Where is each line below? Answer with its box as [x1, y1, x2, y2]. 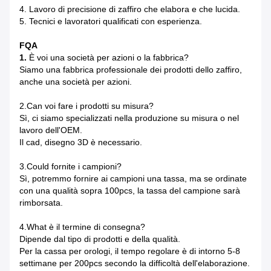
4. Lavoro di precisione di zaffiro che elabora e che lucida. [19, 4, 240, 15]
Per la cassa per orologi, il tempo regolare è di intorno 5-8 [19, 246, 240, 256]
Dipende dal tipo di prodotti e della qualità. [19, 234, 180, 244]
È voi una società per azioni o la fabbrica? [29, 53, 189, 63]
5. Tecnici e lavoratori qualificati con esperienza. [19, 16, 202, 27]
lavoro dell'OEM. [19, 125, 82, 135]
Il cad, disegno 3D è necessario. [19, 137, 142, 148]
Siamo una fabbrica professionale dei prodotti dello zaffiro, [19, 65, 242, 75]
